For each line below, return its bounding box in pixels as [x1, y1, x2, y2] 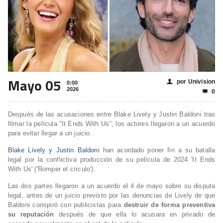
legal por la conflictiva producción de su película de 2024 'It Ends [7, 156, 216, 164]
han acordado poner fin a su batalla [103, 146, 216, 154]
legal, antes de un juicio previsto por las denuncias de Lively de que [7, 192, 216, 200]
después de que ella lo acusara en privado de [59, 211, 216, 219]
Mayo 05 [7, 75, 62, 97]
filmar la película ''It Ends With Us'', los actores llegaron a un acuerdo [7, 120, 216, 128]
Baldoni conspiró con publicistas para [7, 201, 121, 209]
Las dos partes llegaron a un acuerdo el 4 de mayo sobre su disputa [7, 182, 216, 190]
